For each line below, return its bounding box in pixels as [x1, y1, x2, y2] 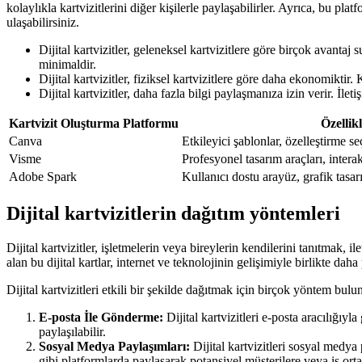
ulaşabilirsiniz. [6, 15, 79, 29]
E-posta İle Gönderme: [39, 309, 163, 324]
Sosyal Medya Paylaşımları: [39, 339, 190, 353]
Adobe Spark [9, 169, 77, 183]
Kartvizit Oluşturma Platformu [9, 116, 179, 130]
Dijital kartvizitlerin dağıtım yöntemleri [6, 202, 340, 224]
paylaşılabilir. [39, 324, 106, 339]
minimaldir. [39, 57, 96, 71]
